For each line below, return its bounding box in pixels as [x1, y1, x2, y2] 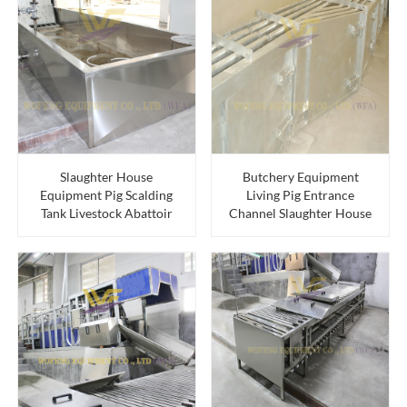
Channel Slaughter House [229, 205, 372, 222]
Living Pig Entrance [246, 187, 355, 203]
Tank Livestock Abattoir [40, 205, 173, 222]
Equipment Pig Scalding [40, 187, 174, 203]
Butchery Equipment [242, 169, 359, 185]
